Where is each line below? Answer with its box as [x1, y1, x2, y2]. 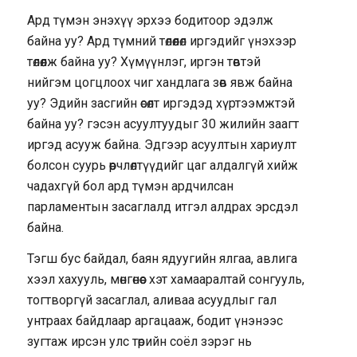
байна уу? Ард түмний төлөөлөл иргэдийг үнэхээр [26, 33, 296, 49]
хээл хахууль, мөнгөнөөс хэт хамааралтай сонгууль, [26, 272, 304, 288]
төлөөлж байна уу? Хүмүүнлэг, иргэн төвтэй [26, 53, 261, 69]
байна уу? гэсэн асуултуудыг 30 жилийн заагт [26, 116, 299, 131]
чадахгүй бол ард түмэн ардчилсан [26, 178, 233, 194]
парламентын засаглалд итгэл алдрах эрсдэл [26, 198, 298, 214]
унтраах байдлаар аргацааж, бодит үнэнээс [26, 313, 283, 329]
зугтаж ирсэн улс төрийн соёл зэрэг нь [26, 334, 252, 350]
